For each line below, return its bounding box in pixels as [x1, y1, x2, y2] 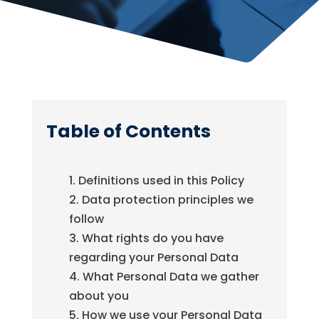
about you [68, 288, 129, 305]
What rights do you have [81, 230, 224, 247]
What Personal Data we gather [82, 268, 259, 286]
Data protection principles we [81, 192, 253, 209]
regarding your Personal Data [68, 249, 239, 266]
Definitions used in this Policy [78, 172, 244, 189]
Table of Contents [46, 119, 211, 145]
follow [68, 211, 104, 228]
